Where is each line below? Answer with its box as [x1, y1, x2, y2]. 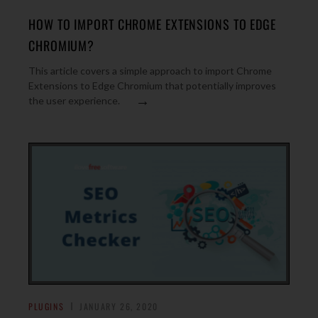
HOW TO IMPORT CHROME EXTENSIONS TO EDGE [28, 15, 277, 33]
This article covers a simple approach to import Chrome [28, 65, 272, 77]
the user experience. [28, 94, 120, 106]
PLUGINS [28, 300, 65, 312]
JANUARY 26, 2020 [79, 300, 158, 312]
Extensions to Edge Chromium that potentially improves [28, 79, 276, 92]
